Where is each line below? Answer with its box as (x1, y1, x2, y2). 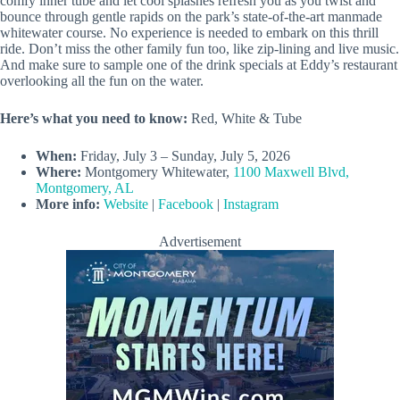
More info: (36, 196, 100, 212)
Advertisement (159, 234, 241, 250)
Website (104, 196, 148, 212)
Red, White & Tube (187, 111, 305, 127)
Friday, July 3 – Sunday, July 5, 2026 (77, 148, 290, 164)
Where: (36, 164, 81, 180)
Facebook (158, 196, 213, 212)
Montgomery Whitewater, (81, 164, 233, 180)
